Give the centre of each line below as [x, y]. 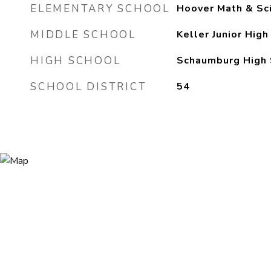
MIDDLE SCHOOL [83, 35]
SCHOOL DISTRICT [89, 87]
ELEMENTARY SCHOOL [100, 9]
